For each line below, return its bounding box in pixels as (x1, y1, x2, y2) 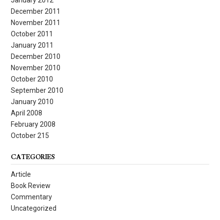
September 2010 (11, 86, 63, 94)
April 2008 (11, 109, 42, 117)
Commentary (11, 192, 52, 201)
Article (11, 170, 31, 178)
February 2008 (11, 120, 55, 128)
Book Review (11, 181, 51, 190)
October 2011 (11, 29, 53, 38)
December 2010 (11, 52, 60, 60)
